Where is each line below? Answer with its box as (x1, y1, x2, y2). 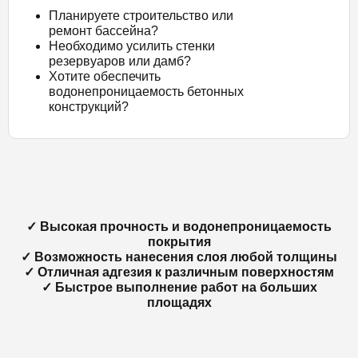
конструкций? (49, 100, 129, 113)
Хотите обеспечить (49, 70, 161, 83)
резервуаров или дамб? (49, 54, 191, 68)
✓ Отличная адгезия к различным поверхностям (24, 265, 334, 279)
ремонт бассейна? (49, 24, 158, 38)
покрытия (147, 235, 211, 249)
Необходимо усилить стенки (49, 39, 215, 53)
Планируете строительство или (49, 9, 233, 22)
